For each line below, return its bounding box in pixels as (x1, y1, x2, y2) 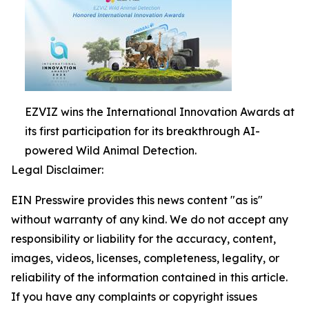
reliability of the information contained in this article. (11, 270, 288, 284)
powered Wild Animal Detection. (25, 143, 197, 157)
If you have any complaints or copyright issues (11, 290, 257, 303)
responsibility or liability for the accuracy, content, (11, 232, 276, 246)
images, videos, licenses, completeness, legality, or (11, 251, 279, 265)
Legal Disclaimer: (11, 163, 103, 177)
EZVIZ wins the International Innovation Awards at (25, 105, 295, 119)
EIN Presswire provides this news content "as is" (11, 193, 263, 207)
